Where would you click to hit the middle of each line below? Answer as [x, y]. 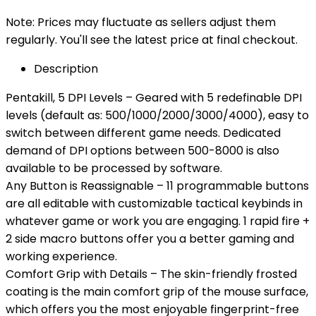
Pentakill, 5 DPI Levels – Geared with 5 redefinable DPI [154, 98]
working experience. [61, 256]
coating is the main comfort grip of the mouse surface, [157, 292]
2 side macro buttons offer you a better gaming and [150, 239]
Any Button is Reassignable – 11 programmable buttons [157, 186]
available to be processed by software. [114, 168]
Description [66, 69]
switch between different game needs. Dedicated [143, 133]
